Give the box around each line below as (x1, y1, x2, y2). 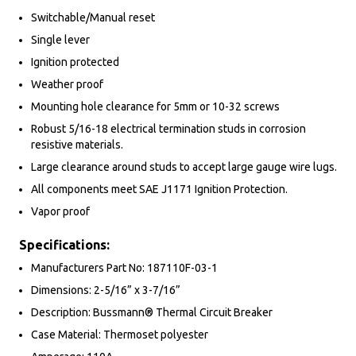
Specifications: (19, 237, 110, 252)
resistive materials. (31, 137, 123, 151)
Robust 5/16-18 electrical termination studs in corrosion (31, 122, 306, 135)
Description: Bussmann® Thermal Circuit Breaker (31, 305, 273, 319)
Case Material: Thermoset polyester (31, 327, 208, 341)
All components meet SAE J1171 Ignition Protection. (31, 182, 288, 195)
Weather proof (31, 77, 103, 91)
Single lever (31, 33, 90, 46)
